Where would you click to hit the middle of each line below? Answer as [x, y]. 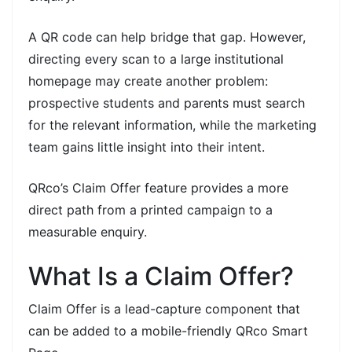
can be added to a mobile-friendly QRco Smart [168, 330]
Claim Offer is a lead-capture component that [164, 308]
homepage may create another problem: [148, 81]
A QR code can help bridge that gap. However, [167, 37]
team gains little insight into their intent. [147, 147]
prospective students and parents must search [167, 103]
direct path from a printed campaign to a [150, 209]
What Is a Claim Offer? [161, 276]
